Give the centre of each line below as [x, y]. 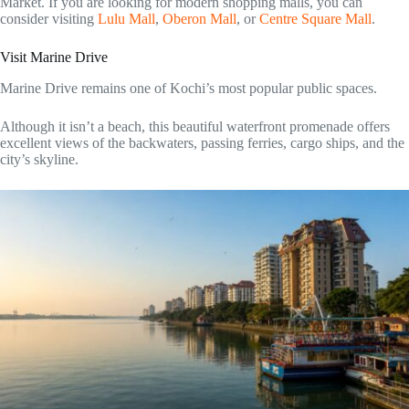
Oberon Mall [199, 19]
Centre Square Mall [315, 19]
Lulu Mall [126, 19]
